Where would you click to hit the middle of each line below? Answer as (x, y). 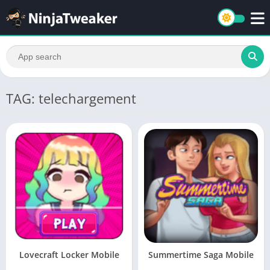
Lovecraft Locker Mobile (69, 255)
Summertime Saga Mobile (201, 255)
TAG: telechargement (71, 98)
